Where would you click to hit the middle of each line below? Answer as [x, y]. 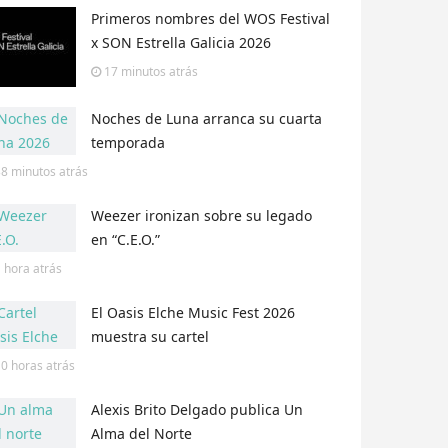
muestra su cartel [150, 337]
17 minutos [135, 72]
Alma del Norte [141, 434]
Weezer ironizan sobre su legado [201, 216]
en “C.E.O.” [125, 240]
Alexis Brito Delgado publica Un [197, 410]
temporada [128, 143]
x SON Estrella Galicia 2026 [181, 43]
